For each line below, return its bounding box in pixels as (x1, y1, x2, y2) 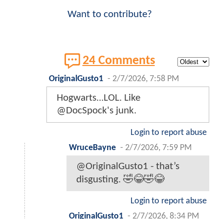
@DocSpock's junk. (57, 105, 136, 116)
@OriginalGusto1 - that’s (76, 161, 179, 172)
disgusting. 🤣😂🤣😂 (76, 174, 164, 185)
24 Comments (82, 54, 155, 67)
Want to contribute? (67, 9, 152, 20)
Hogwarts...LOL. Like (57, 92, 140, 103)
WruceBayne (69, 143, 116, 152)
